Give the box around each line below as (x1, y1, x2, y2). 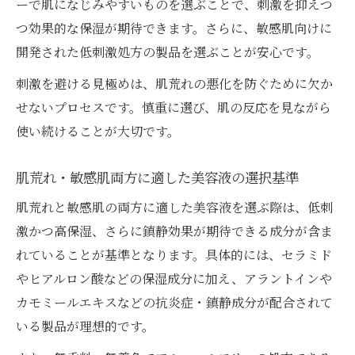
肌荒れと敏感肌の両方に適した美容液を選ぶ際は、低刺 (16, 198, 333, 217)
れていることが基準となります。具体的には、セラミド (16, 246, 332, 265)
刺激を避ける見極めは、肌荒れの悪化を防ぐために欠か (16, 74, 333, 94)
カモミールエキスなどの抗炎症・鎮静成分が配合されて (16, 293, 333, 312)
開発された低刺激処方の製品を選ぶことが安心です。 (16, 43, 319, 62)
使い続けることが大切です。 (16, 122, 180, 141)
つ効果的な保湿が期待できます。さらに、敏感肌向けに (16, 19, 332, 38)
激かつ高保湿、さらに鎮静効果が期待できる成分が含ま (16, 222, 333, 241)
